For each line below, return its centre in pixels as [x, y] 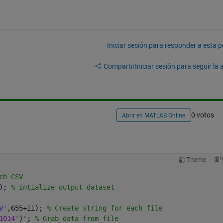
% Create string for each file [104, 208]
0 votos [202, 115]
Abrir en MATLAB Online [154, 116]
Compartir [119, 66]
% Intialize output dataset [62, 187]
